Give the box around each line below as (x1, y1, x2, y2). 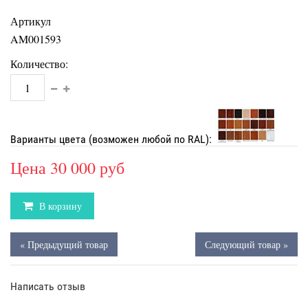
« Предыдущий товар (20, 238, 108, 251)
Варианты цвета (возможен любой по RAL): (10, 133, 214, 146)
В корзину (36, 199, 82, 212)
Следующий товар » (205, 238, 288, 251)
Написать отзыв (10, 280, 85, 293)
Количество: (10, 56, 68, 71)
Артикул (10, 14, 51, 28)
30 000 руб (50, 157, 124, 179)
